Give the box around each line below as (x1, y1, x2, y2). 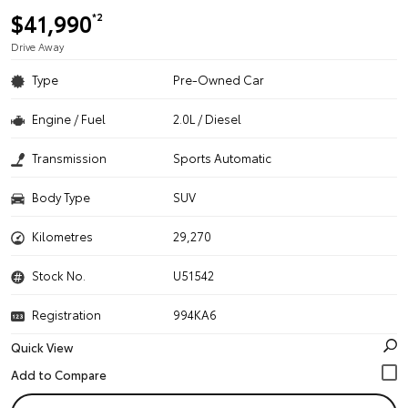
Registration (32, 306, 101, 322)
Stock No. (32, 267, 86, 283)
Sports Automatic (173, 149, 272, 166)
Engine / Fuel (32, 110, 106, 127)
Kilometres (32, 228, 93, 244)
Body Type (32, 189, 90, 205)
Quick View (11, 339, 73, 355)
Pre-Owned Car (173, 71, 265, 87)
